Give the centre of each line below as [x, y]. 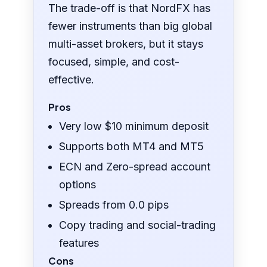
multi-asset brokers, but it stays [126, 44]
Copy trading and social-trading [138, 225]
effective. [72, 80]
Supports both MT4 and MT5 [132, 147]
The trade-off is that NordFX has [130, 8]
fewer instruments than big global [131, 26]
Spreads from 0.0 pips [114, 205]
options [78, 185]
